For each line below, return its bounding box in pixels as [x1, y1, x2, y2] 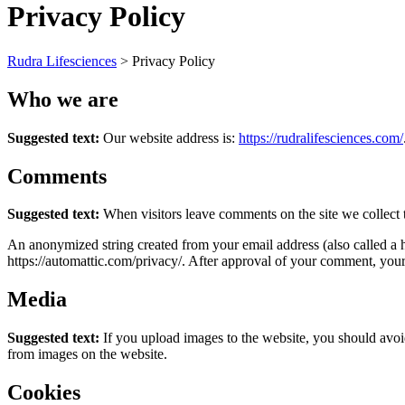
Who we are [7, 87, 118, 111]
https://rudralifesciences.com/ [239, 129, 403, 146]
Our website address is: [103, 129, 239, 146]
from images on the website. [7, 346, 167, 363]
